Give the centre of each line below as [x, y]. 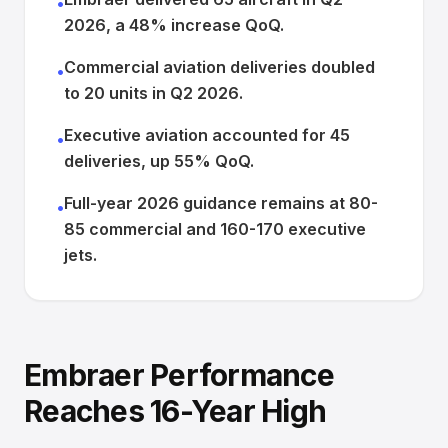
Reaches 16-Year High [175, 411]
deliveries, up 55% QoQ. [159, 161]
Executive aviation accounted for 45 [207, 135]
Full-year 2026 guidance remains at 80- [221, 203]
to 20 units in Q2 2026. [153, 93]
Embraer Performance [179, 375]
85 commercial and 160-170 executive [215, 229]
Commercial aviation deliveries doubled [219, 67]
